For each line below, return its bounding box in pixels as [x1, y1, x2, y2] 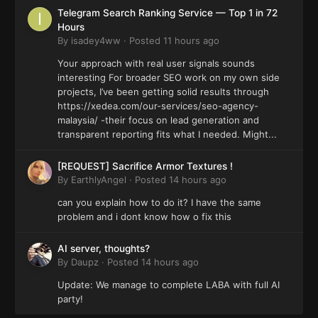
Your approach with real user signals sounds [57, 57, 255, 70]
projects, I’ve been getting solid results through [57, 86, 269, 98]
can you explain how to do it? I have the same [57, 197, 261, 209]
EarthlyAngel [71, 174, 126, 186]
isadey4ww [71, 35, 121, 47]
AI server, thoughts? [57, 243, 150, 255]
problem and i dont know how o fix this [57, 211, 231, 223]
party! [57, 293, 97, 305]
